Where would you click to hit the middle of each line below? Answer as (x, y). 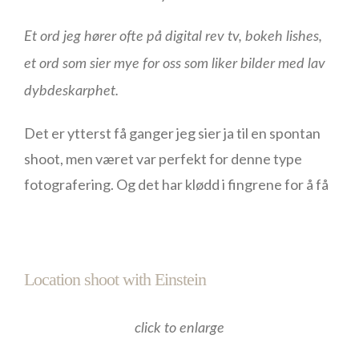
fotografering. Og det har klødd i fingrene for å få (176, 184)
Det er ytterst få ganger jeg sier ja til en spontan (172, 133)
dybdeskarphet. (75, 91)
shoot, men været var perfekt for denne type (163, 159)
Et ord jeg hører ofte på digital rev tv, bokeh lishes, (173, 37)
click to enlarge (179, 329)
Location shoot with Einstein (115, 279)
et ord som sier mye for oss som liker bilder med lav (175, 64)
